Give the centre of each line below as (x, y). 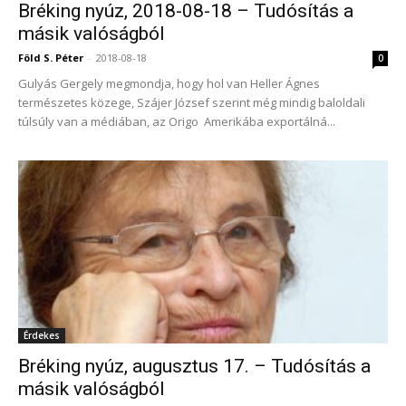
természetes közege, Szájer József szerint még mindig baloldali (192, 103)
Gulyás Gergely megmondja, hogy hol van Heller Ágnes (169, 84)
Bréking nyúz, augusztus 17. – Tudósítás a (194, 366)
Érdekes (42, 335)
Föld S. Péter (51, 58)
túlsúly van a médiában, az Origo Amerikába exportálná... (177, 122)
